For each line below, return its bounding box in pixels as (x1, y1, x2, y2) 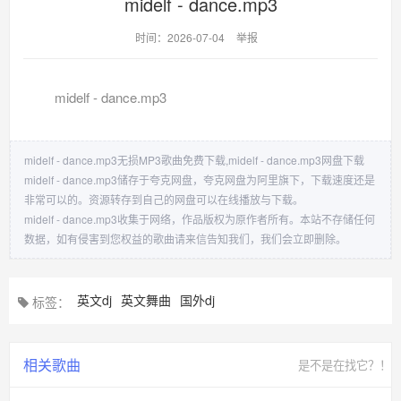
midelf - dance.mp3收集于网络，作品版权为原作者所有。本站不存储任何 (24, 210, 375, 226)
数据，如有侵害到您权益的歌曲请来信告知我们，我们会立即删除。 (24, 230, 346, 246)
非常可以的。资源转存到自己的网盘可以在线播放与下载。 (24, 191, 303, 207)
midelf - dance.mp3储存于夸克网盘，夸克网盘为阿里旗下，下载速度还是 (24, 171, 375, 187)
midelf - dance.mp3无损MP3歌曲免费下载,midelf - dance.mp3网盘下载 (24, 151, 364, 167)
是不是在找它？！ (298, 355, 391, 373)
